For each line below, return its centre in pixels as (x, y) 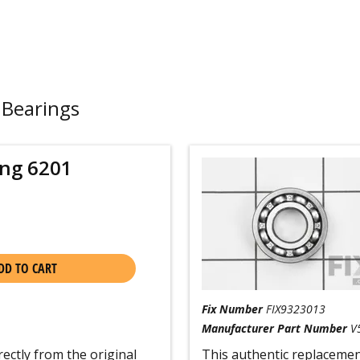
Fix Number (232, 309)
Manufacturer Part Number (274, 328)
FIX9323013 (295, 309)
